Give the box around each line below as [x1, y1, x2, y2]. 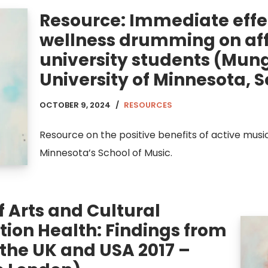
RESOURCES [124, 99, 172, 111]
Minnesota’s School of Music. [39, 146, 172, 160]
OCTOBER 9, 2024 [39, 99, 111, 111]
